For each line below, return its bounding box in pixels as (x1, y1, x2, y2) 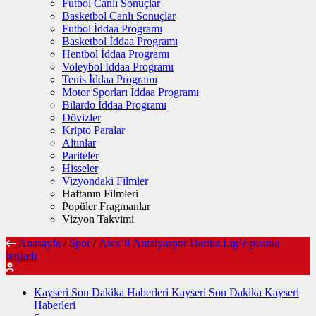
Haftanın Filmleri (62, 188, 138, 200)
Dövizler (62, 111, 101, 123)
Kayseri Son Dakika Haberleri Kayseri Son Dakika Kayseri (34, 286, 299, 298)
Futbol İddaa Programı (62, 23, 162, 35)
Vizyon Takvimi (62, 213, 134, 225)
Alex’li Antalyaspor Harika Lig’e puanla (99, 237, 279, 249)
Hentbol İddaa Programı (62, 48, 169, 60)
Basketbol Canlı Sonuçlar (62, 10, 176, 22)
